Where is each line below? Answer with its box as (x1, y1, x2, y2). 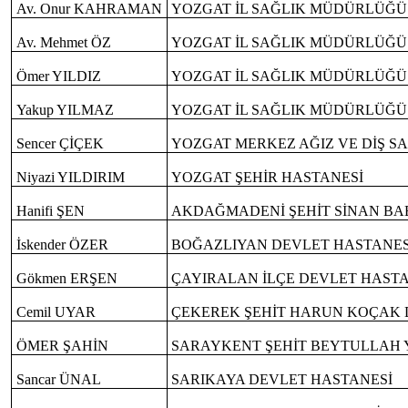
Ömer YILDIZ (15, 68, 101, 85)
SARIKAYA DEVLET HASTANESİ (171, 372, 393, 388)
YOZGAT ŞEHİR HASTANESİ (171, 169, 364, 186)
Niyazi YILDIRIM (15, 169, 125, 186)
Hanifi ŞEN (15, 203, 85, 219)
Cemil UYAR (15, 304, 96, 321)
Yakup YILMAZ (15, 102, 114, 118)
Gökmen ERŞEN (15, 270, 117, 287)
